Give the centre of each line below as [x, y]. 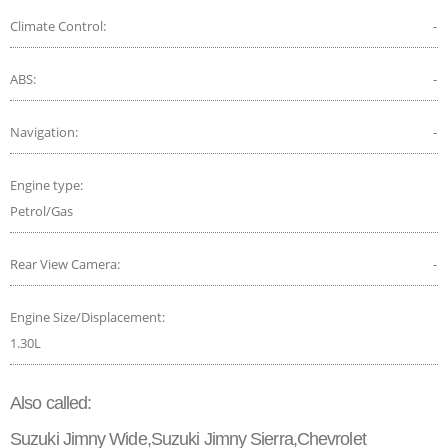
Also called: [51, 402]
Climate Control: [59, 25]
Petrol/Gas [41, 210]
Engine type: [48, 184]
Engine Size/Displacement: [89, 316]
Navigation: [45, 131]
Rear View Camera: [66, 263]
